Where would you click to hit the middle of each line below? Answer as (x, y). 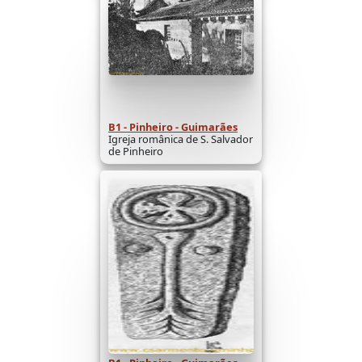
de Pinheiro (136, 151)
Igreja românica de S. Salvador (181, 139)
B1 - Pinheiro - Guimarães (173, 126)
